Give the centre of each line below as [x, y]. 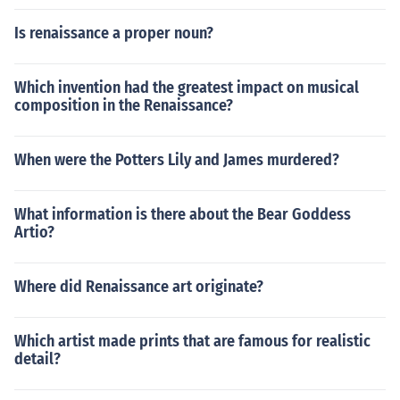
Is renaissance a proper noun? [114, 33]
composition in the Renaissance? [124, 105]
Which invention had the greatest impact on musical [187, 87]
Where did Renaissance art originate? [139, 287]
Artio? [34, 232]
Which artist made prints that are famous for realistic [192, 341]
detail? [37, 359]
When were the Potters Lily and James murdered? [177, 160]
